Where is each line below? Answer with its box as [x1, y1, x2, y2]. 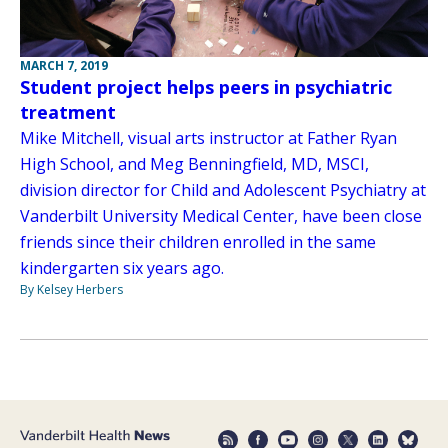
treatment [20, 99, 116, 124]
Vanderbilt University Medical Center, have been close [20, 204, 422, 227]
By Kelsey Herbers [20, 280, 123, 298]
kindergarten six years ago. [20, 256, 224, 279]
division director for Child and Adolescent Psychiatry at [20, 178, 426, 201]
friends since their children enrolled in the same [20, 230, 376, 253]
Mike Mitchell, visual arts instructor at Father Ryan [20, 126, 397, 149]
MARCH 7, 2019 [20, 56, 108, 74]
